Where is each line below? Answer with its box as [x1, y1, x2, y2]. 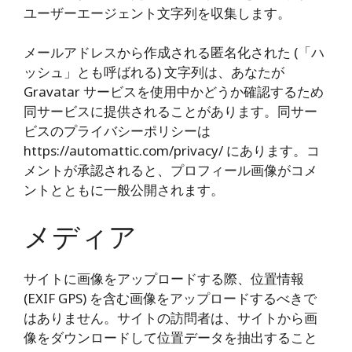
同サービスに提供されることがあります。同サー [24, 102, 317, 120]
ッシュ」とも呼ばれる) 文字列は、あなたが [24, 63, 284, 81]
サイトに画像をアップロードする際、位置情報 [24, 269, 304, 288]
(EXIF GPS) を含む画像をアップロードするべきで [24, 288, 317, 307]
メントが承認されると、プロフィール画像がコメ [24, 161, 317, 179]
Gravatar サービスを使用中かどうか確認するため [24, 82, 324, 101]
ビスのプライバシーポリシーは [24, 122, 211, 140]
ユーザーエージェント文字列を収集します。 [24, 3, 291, 22]
